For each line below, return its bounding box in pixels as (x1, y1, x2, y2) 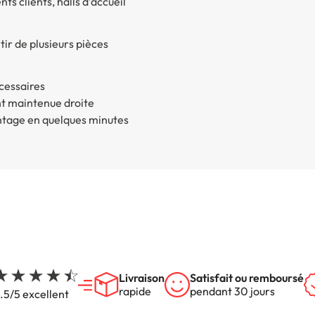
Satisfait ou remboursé (189, 270, 304, 285)
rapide (118, 283, 151, 298)
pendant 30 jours (189, 283, 275, 298)
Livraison (118, 270, 165, 285)
